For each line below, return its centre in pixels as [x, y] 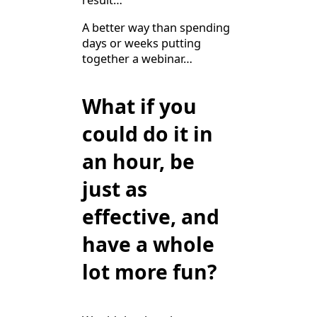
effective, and [151, 217]
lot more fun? [149, 272]
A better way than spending [156, 27]
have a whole [148, 244]
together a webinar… [137, 58]
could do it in [148, 134]
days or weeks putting [142, 43]
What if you [139, 106]
